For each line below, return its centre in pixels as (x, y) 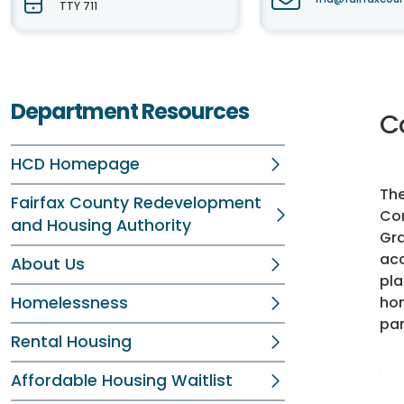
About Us (48, 264)
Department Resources (130, 111)
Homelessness (69, 303)
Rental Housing (71, 342)
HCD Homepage (75, 164)
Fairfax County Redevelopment (136, 203)
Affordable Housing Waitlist (122, 381)
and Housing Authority (101, 225)
